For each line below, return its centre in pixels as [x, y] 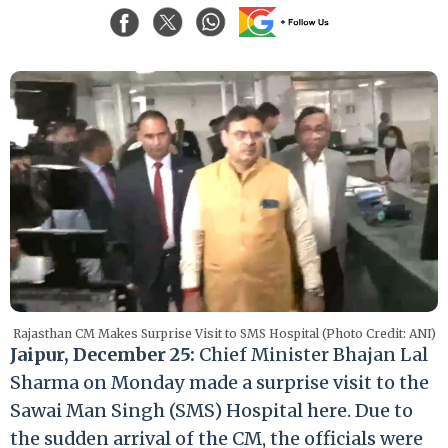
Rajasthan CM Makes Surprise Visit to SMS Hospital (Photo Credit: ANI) [224, 333]
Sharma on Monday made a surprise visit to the [219, 382]
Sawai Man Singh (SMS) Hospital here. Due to [211, 410]
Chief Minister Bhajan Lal [311, 354]
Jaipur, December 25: [102, 354]
